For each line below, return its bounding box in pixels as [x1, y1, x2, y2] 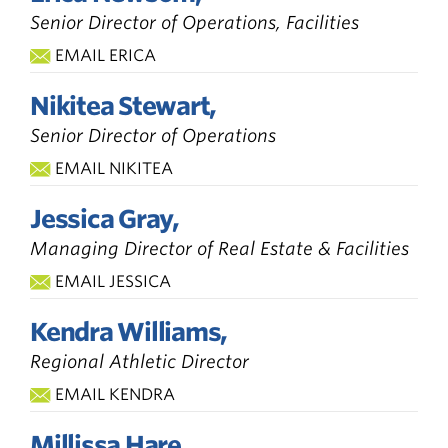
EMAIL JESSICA [55, 271, 171, 291]
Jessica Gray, [30, 203, 179, 234]
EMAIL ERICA [55, 45, 156, 65]
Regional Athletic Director [30, 350, 249, 372]
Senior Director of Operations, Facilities [30, 11, 359, 33]
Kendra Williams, [30, 316, 227, 347]
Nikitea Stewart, [30, 90, 216, 121]
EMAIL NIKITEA [55, 158, 173, 178]
